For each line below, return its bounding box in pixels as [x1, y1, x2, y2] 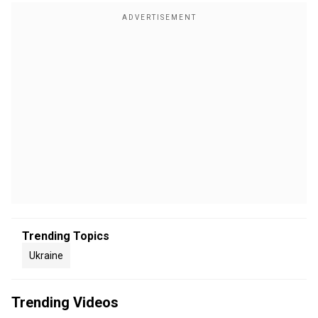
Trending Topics [22, 229, 109, 243]
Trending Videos [11, 294, 119, 311]
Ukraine [29, 250, 63, 261]
